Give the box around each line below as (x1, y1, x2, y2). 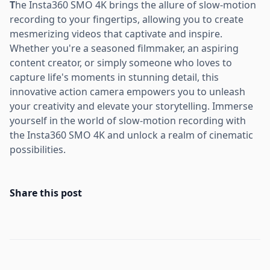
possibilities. (10, 142, 66, 156)
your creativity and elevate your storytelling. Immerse (10, 99, 253, 113)
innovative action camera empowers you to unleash (10, 84, 245, 98)
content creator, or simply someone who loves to (10, 55, 232, 69)
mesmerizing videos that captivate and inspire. (10, 27, 222, 40)
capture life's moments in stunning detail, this (10, 70, 219, 84)
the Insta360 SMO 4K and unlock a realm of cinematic (10, 128, 253, 142)
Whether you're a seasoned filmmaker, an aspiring (10, 41, 239, 55)
